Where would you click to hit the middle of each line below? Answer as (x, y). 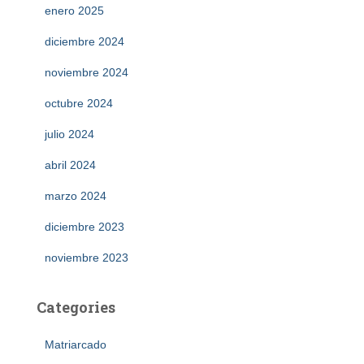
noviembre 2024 (87, 73)
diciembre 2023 (84, 227)
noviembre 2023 (87, 258)
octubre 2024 (79, 104)
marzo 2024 (76, 196)
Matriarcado (76, 345)
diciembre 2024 (84, 42)
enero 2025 (74, 11)
